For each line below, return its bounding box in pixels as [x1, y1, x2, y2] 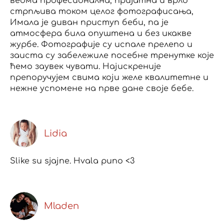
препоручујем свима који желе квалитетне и [10, 72, 208, 82]
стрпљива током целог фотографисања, [10, 6, 193, 16]
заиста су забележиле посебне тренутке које [10, 50, 214, 60]
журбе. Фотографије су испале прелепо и [10, 39, 192, 49]
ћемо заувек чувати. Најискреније [10, 61, 161, 71]
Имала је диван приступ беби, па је [10, 17, 168, 27]
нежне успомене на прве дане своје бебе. [10, 83, 193, 93]
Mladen [44, 201, 79, 211]
